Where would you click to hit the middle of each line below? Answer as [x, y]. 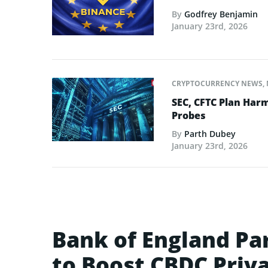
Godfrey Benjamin [221, 14]
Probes [189, 115]
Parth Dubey [210, 133]
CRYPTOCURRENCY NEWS [217, 83]
